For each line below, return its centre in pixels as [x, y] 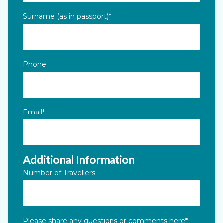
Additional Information [79, 160]
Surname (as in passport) [66, 17]
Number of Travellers [59, 173]
